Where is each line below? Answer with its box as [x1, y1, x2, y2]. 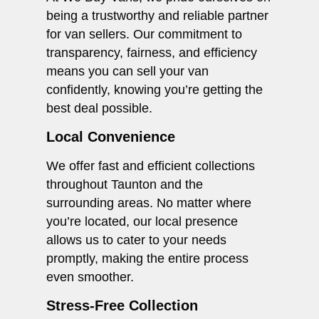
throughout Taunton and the [46, 177, 203, 192]
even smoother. [46, 270, 134, 285]
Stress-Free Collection [46, 298, 198, 314]
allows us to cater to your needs [46, 233, 226, 248]
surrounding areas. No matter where [46, 196, 251, 211]
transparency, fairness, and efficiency [46, 46, 257, 61]
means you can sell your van [46, 64, 209, 79]
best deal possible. [46, 101, 152, 116]
